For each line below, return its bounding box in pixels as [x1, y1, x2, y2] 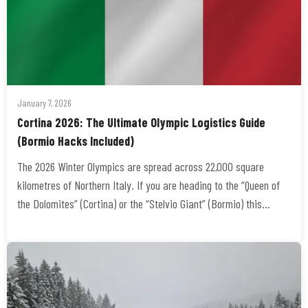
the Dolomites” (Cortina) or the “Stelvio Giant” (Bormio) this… [17, 196, 270, 211]
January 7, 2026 [17, 97, 71, 109]
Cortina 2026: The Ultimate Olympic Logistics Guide [17, 115, 265, 130]
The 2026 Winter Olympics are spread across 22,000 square [17, 159, 264, 174]
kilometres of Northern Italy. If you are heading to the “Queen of [17, 177, 280, 192]
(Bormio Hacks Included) [17, 133, 134, 148]
